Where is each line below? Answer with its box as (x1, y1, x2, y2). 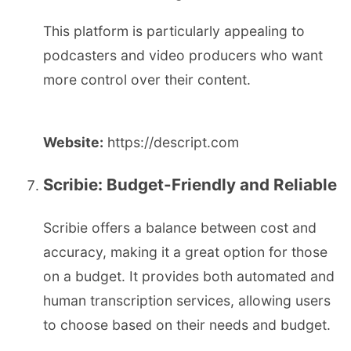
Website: (43, 133, 103, 150)
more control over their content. (43, 71, 251, 88)
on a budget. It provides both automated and (43, 267, 335, 284)
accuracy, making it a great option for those (43, 243, 327, 260)
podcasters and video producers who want (43, 46, 323, 63)
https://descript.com (103, 133, 239, 150)
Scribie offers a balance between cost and (43, 219, 317, 236)
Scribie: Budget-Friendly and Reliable (43, 175, 337, 195)
